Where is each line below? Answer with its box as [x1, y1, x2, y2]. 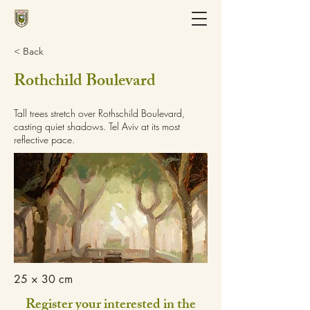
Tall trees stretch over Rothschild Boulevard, [14, 107, 185, 120]
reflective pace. [14, 133, 75, 146]
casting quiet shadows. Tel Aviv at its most [14, 120, 180, 133]
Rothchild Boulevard [14, 68, 156, 97]
